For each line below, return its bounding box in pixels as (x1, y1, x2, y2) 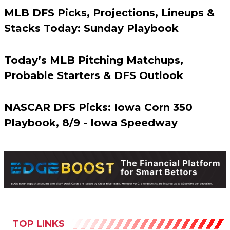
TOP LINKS (12, 195, 65, 206)
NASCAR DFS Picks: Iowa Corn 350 (4, 78, 193, 90)
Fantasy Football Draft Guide (41, 212, 160, 222)
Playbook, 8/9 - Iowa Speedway (4, 93, 178, 106)
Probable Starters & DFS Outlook (4, 46, 183, 59)
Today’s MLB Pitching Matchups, (4, 30, 183, 43)
